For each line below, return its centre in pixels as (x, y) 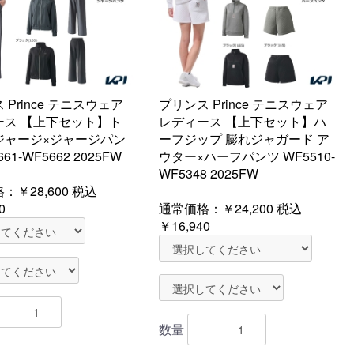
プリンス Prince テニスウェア (243, 104)
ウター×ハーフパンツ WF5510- (247, 156)
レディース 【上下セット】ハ (243, 121)
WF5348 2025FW (209, 173)
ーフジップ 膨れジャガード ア (244, 139)
